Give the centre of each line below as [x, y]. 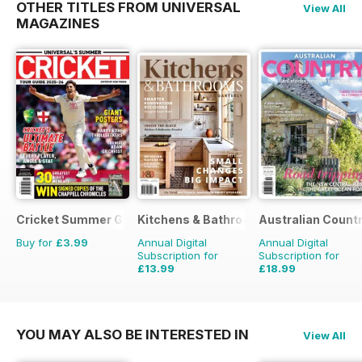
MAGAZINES [58, 23]
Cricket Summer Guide [82, 219]
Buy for [36, 242]
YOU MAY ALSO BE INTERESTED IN [133, 334]
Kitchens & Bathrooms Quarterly [232, 219]
